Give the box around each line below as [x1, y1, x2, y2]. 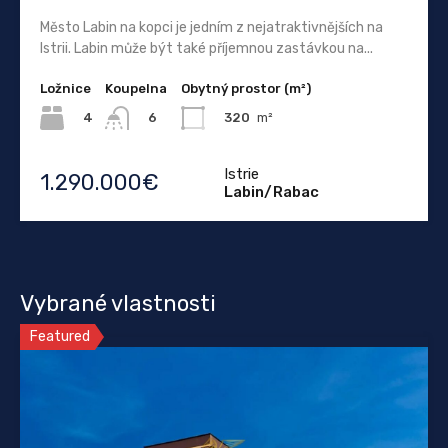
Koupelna [105, 80, 167, 96]
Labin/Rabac [224, 183, 319, 202]
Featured [30, 328, 90, 346]
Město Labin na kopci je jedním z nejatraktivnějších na [40, 18, 383, 36]
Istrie [224, 165, 259, 184]
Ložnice [40, 80, 91, 96]
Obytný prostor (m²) [181, 80, 311, 96]
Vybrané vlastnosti [20, 290, 216, 318]
